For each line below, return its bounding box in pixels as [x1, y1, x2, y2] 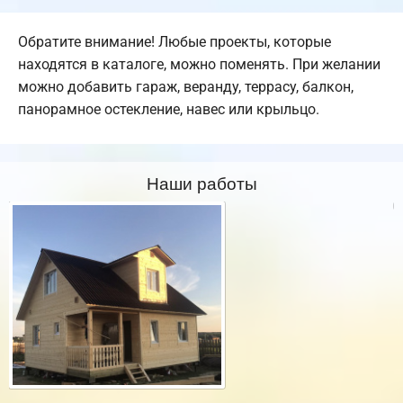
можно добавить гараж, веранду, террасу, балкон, [18, 78, 354, 96]
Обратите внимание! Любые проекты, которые [18, 33, 331, 51]
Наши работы [146, 170, 257, 195]
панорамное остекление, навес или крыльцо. [18, 101, 319, 119]
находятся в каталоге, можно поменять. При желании [18, 56, 381, 74]
